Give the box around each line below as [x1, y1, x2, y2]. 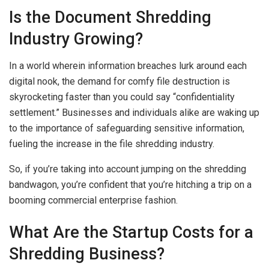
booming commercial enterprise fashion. [9, 194, 178, 206]
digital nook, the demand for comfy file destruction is [9, 75, 230, 87]
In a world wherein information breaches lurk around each [9, 59, 247, 71]
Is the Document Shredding [9, 8, 211, 28]
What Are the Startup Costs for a [9, 223, 253, 243]
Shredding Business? [9, 244, 165, 264]
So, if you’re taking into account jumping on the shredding [9, 163, 246, 175]
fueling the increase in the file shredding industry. [9, 138, 217, 150]
